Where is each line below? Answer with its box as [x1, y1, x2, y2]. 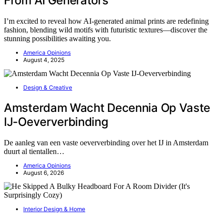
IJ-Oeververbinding [4, 115, 108, 129]
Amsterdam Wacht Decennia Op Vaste [4, 101, 211, 115]
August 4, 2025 [23, 56, 64, 64]
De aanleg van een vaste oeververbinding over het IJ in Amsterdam [4, 139, 208, 147]
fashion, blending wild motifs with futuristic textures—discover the [4, 26, 207, 34]
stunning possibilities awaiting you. [4, 34, 111, 43]
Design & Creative [23, 84, 72, 92]
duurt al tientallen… [4, 147, 64, 156]
